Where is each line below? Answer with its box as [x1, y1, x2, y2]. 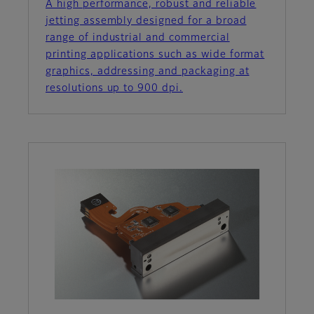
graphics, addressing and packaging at [46, 67, 250, 77]
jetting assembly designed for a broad [46, 16, 247, 27]
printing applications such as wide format [46, 50, 265, 60]
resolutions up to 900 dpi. [46, 83, 183, 94]
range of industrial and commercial [46, 33, 230, 43]
